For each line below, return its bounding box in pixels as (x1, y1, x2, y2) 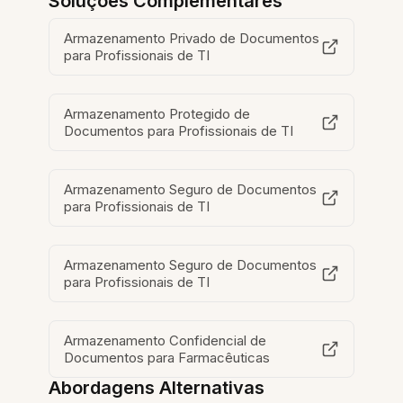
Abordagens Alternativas (49, 377, 265, 399)
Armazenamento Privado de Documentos (64, 30, 320, 48)
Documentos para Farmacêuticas (64, 349, 271, 367)
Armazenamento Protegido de (64, 105, 251, 123)
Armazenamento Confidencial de (64, 332, 267, 350)
